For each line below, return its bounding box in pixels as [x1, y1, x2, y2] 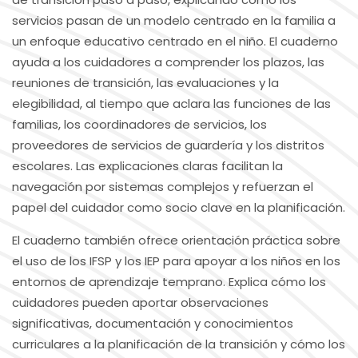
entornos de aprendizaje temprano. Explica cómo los [12, 272, 326, 290]
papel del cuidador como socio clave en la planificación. [12, 198, 345, 216]
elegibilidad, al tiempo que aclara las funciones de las [12, 94, 331, 112]
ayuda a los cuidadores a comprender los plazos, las [12, 53, 324, 70]
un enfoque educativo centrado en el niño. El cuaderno [12, 32, 338, 50]
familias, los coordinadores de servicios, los [12, 115, 267, 133]
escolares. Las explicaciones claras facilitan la [12, 157, 283, 174]
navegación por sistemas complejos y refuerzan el [12, 177, 313, 195]
